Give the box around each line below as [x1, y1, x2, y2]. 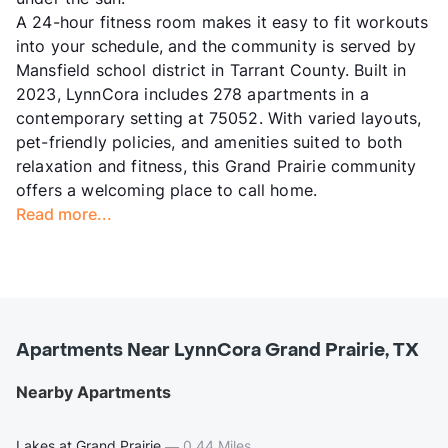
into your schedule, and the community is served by [16, 35, 417, 56]
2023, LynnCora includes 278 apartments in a [16, 83, 369, 104]
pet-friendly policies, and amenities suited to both [16, 131, 403, 152]
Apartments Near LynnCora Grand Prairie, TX [16, 338, 419, 362]
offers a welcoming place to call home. [16, 179, 318, 200]
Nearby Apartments [16, 381, 171, 402]
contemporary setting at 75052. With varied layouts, [16, 107, 422, 128]
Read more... [16, 203, 112, 224]
